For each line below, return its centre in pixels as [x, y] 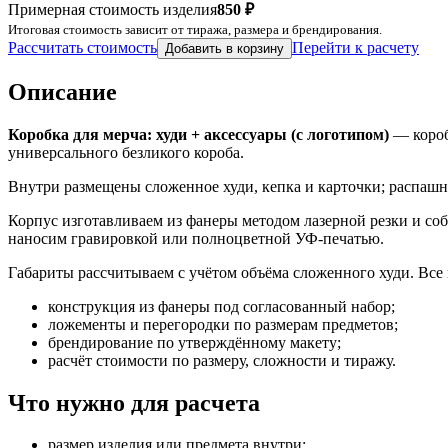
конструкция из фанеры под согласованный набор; [221, 306]
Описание [62, 91]
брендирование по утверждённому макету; [194, 342]
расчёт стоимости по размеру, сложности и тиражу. [222, 360]
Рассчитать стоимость [82, 47]
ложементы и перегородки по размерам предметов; [223, 324]
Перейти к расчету [355, 47]
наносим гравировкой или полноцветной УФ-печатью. [196, 238]
